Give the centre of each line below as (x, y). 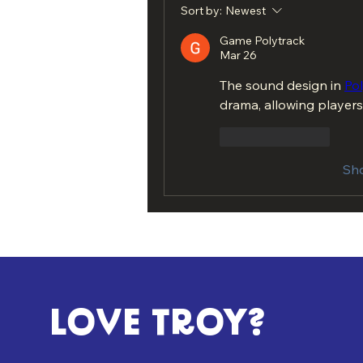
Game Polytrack (262, 41)
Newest (246, 11)
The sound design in (282, 85)
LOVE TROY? (157, 326)
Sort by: (201, 11)
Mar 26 (238, 55)
